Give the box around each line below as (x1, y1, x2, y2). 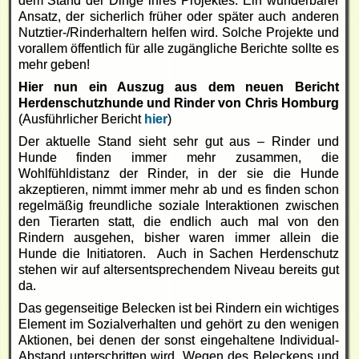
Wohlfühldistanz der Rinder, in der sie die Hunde (18, 166, 339, 180)
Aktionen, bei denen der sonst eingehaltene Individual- (18, 333, 339, 347)
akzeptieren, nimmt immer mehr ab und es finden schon (18, 182, 339, 196)
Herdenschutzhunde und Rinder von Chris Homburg (18, 95, 339, 110)
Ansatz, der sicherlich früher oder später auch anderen (18, 9, 339, 23)
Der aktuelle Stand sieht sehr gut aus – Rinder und (18, 134, 339, 148)
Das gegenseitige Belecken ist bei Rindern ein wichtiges (18, 301, 339, 315)
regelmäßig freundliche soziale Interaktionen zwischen (18, 198, 339, 212)
